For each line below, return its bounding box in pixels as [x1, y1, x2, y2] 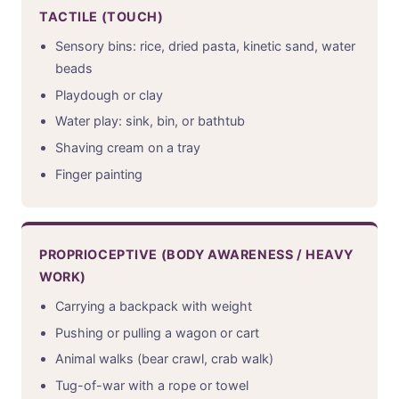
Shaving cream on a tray [54, 140, 200, 156]
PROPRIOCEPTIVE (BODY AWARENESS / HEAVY [39, 246, 354, 262]
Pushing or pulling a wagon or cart [54, 324, 259, 340]
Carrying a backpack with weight [54, 297, 252, 313]
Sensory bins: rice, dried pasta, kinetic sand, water [54, 37, 355, 53]
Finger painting [54, 166, 142, 182]
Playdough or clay [54, 86, 163, 102]
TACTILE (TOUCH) [39, 8, 164, 24]
